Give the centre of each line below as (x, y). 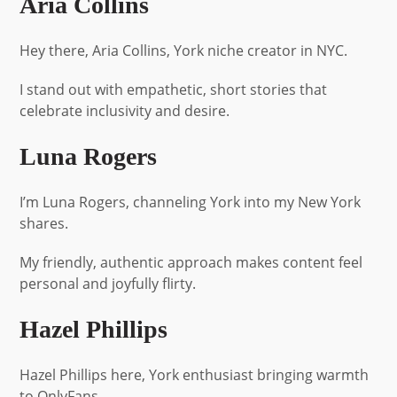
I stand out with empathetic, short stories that (174, 89)
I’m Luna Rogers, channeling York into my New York (191, 202)
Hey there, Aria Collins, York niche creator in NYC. (184, 50)
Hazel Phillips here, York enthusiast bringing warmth (195, 374)
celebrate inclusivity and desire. (125, 110)
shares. (44, 223)
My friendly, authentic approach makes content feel (191, 262)
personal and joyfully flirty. (108, 283)
